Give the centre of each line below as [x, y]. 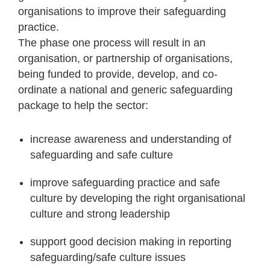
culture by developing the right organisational [138, 198]
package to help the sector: [83, 105]
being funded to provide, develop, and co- [118, 74]
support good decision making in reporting [131, 241]
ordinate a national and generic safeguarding [125, 89]
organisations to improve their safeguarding [122, 11]
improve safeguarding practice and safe [125, 182]
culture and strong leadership [100, 214]
